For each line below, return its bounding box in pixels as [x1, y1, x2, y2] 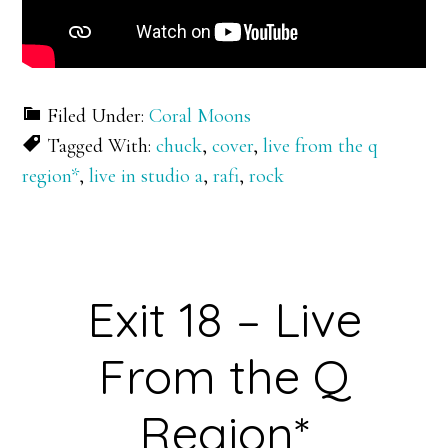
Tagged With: [47, 133, 157, 158]
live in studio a [89, 163, 204, 188]
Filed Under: [47, 103, 150, 128]
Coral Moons [149, 103, 252, 128]
